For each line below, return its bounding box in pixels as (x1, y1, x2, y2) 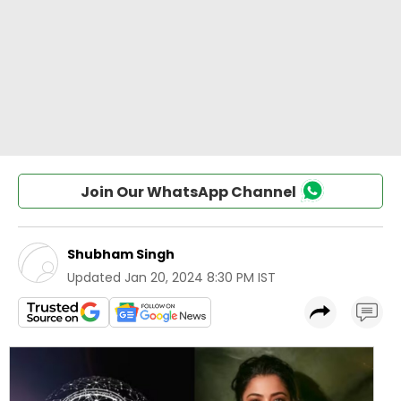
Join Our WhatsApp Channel (80, 182, 296, 202)
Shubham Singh (67, 245, 175, 263)
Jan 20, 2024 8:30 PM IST (124, 269, 276, 286)
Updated (67, 269, 121, 286)
